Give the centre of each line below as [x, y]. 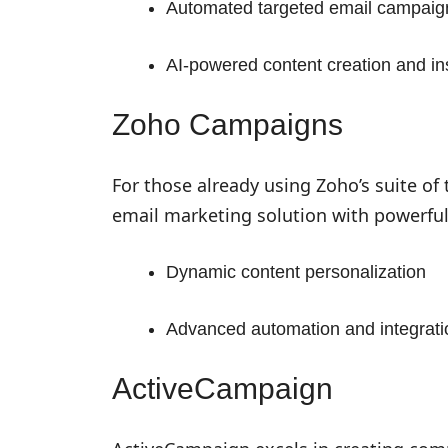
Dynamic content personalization [296, 271]
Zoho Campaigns [227, 124]
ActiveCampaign [222, 388]
